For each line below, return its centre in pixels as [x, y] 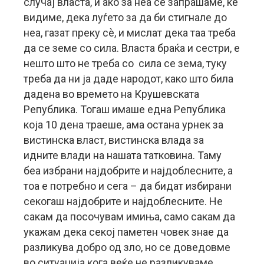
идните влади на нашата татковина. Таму [123, 155]
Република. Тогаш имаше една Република [125, 109]
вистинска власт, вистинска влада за [114, 140]
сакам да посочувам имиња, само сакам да [129, 217]
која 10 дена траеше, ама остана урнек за [123, 125]
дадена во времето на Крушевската [111, 94]
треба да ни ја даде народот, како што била [128, 79]
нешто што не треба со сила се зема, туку [125, 63]
